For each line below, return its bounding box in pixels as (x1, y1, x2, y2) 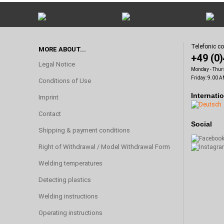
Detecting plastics (38, 176, 91, 183)
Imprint (38, 93, 58, 101)
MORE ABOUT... (38, 45, 86, 53)
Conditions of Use (38, 77, 91, 84)
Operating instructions (38, 209, 102, 216)
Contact (38, 110, 61, 117)
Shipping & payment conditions (38, 126, 130, 134)
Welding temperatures (38, 159, 102, 167)
